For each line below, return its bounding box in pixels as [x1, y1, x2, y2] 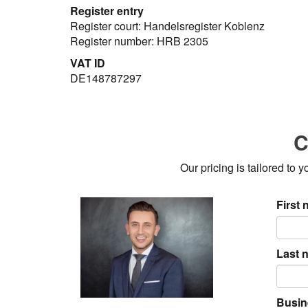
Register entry [70, 3, 144, 19]
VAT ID [70, 55, 105, 71]
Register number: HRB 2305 [70, 33, 208, 49]
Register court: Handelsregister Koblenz [70, 18, 265, 34]
